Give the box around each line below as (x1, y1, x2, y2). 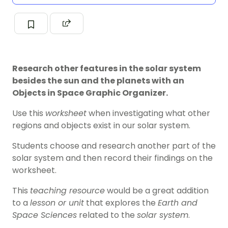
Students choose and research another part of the (12, 139, 216, 152)
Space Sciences (12, 209, 77, 221)
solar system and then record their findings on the (12, 152, 213, 164)
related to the (77, 209, 137, 221)
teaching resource (30, 184, 105, 196)
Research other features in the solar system (12, 62, 201, 74)
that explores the (84, 196, 158, 209)
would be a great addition (105, 184, 209, 196)
